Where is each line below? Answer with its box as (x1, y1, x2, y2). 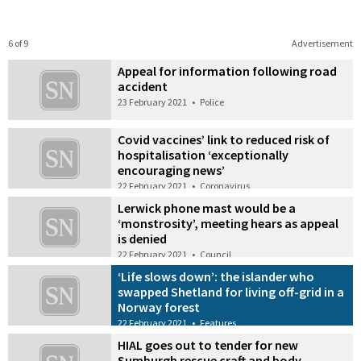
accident (118, 78, 168, 95)
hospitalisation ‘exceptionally (118, 147, 289, 164)
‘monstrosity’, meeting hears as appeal (118, 215, 339, 231)
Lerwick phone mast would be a (118, 200, 297, 216)
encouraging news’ (118, 162, 226, 179)
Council (200, 248, 232, 260)
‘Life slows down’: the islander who (118, 268, 315, 284)
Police (200, 96, 225, 109)
